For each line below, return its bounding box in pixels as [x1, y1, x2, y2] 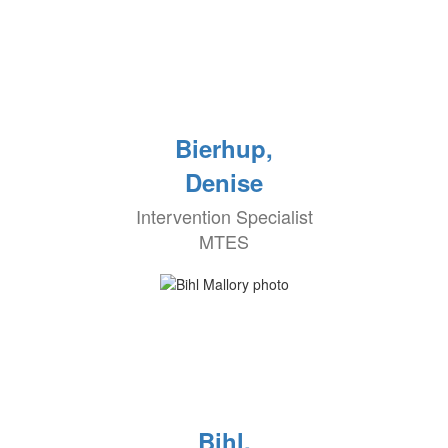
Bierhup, [175, 131, 273, 166]
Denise [185, 165, 263, 200]
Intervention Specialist [135, 203, 313, 230]
